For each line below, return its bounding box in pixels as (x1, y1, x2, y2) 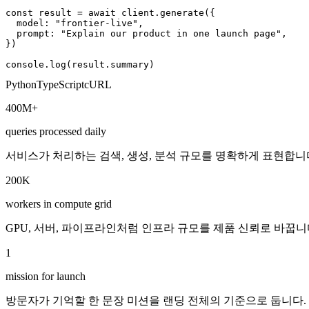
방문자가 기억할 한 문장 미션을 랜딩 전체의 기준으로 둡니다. (6, 294, 306, 306)
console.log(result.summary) (6, 59, 154, 70)
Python (6, 78, 37, 90)
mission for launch (6, 270, 86, 282)
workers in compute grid (6, 197, 112, 210)
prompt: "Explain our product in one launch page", (6, 28, 287, 39)
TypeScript (37, 78, 84, 90)
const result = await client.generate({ (6, 7, 215, 18)
